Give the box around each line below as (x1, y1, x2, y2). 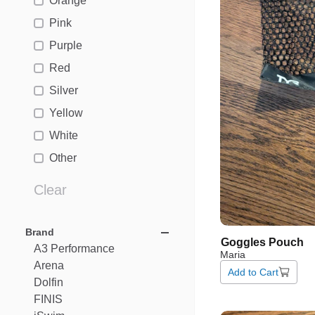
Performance (51, 243, 115, 255)
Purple (49, 39, 82, 51)
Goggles (221, 236, 266, 248)
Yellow (49, 107, 83, 119)
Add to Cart (228, 266, 278, 278)
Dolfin (34, 276, 63, 288)
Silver (49, 84, 78, 96)
